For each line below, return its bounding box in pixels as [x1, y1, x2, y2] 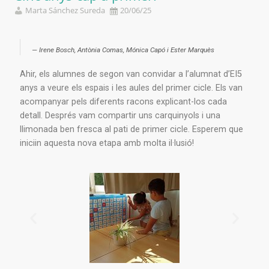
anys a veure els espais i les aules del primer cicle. [20, 82, 216, 93]
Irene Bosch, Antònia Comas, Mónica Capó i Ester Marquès [39, 45, 214, 54]
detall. [20, 110, 45, 121]
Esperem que [192, 124, 243, 134]
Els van [216, 82, 243, 93]
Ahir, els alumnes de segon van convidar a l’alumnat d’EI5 [20, 68, 242, 79]
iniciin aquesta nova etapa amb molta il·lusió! [20, 138, 194, 148]
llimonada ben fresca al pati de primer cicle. [20, 124, 192, 134]
